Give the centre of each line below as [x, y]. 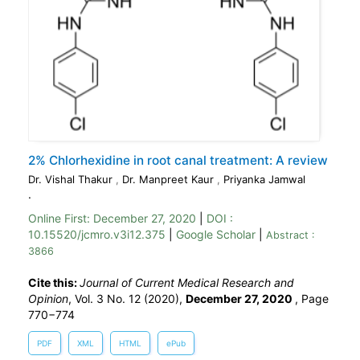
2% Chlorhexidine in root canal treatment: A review [178, 161]
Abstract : [290, 235]
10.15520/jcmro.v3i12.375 [98, 235]
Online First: [61, 219]
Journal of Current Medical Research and [187, 283]
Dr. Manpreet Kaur [170, 180]
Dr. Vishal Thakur [72, 180]
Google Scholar [216, 235]
